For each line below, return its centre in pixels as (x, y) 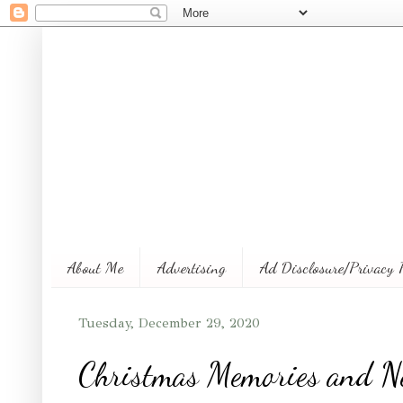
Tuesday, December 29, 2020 (169, 322)
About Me (95, 267)
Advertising (192, 267)
